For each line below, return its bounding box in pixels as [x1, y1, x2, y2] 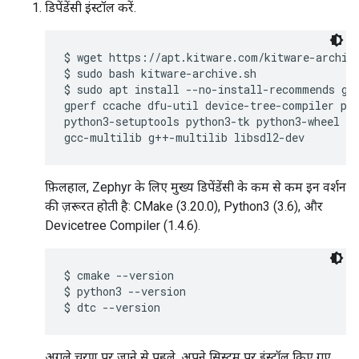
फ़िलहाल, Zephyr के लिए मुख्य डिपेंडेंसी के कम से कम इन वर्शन [45, 179, 346, 196]
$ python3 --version [64, 284, 186, 300]
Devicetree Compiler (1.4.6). [45, 218, 200, 234]
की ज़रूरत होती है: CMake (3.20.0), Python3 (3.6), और [45, 199, 323, 215]
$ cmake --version [64, 268, 174, 284]
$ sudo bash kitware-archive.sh [64, 66, 256, 82]
